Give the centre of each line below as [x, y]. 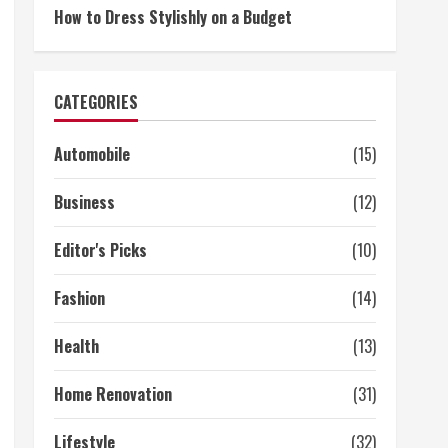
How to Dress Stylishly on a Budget [173, 17]
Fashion [79, 298]
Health [76, 346]
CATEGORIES [96, 102]
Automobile [92, 154]
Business [84, 202]
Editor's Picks [100, 250]
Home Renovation [113, 394]
